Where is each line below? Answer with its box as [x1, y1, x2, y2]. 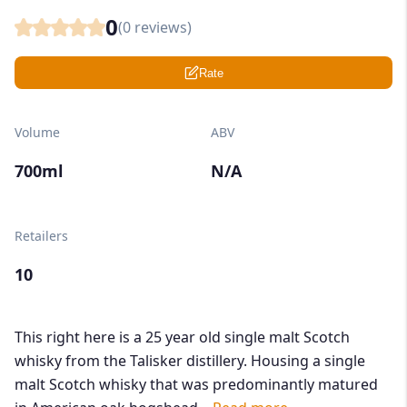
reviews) [131, 17, 192, 38]
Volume [15, 124, 60, 142]
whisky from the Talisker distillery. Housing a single [15, 351, 365, 372]
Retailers [15, 227, 68, 245]
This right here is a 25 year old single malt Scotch [15, 327, 350, 348]
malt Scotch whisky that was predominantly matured [15, 374, 378, 395]
